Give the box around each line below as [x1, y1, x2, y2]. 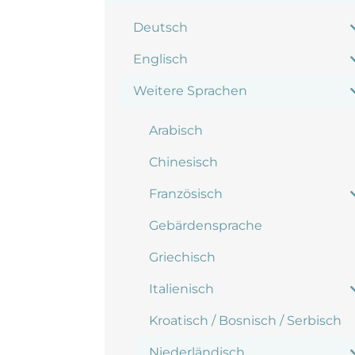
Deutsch [133, 20, 188, 35]
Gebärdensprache [149, 218, 262, 233]
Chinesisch [149, 155, 218, 170]
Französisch [149, 186, 223, 201]
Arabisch [149, 123, 203, 138]
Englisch [133, 52, 188, 67]
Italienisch [149, 281, 214, 296]
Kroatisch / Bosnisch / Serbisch [149, 313, 342, 328]
